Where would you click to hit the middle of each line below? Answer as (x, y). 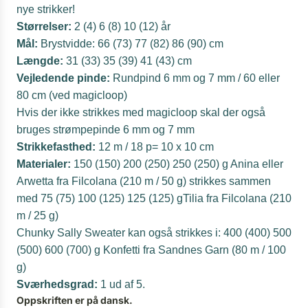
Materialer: (44, 164)
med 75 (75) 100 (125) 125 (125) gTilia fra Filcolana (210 (154, 198)
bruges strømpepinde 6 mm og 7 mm (106, 129)
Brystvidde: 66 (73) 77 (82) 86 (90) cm (131, 43)
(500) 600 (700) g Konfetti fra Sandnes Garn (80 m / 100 (151, 250)
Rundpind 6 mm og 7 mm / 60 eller (195, 78)
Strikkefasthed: (56, 146)
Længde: (40, 60)
